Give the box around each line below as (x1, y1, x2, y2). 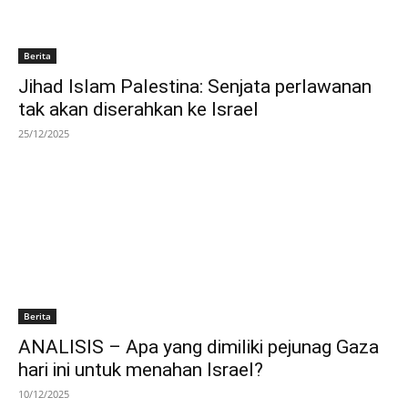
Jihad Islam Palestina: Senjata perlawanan (18, 75, 372, 97)
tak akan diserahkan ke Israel (18, 97, 259, 120)
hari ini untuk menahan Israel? (18, 358, 263, 381)
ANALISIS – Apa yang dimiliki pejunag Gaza (18, 335, 379, 358)
